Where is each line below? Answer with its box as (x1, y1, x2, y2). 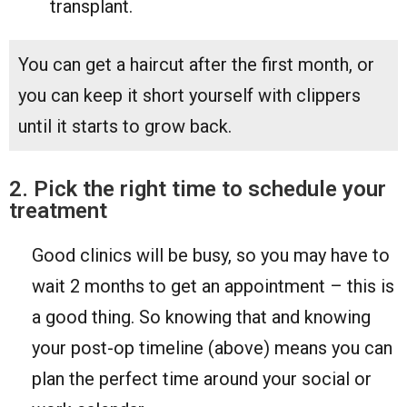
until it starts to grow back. (18, 114, 232, 137)
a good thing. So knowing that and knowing (32, 305, 371, 328)
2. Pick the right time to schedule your (9, 175, 386, 202)
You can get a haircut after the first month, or (18, 53, 374, 75)
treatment (9, 197, 107, 223)
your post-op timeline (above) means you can (32, 336, 392, 359)
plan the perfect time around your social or (32, 367, 372, 390)
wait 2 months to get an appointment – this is (32, 274, 394, 297)
